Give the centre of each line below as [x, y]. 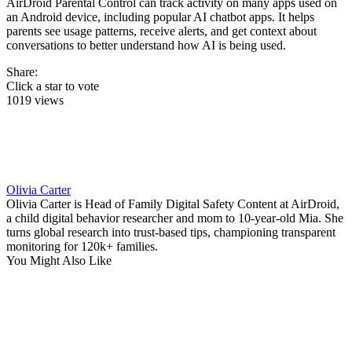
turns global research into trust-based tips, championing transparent [171, 232]
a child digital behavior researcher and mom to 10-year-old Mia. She [175, 218]
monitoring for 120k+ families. [82, 246]
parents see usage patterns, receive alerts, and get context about [161, 31]
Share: [22, 71]
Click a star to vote [53, 86]
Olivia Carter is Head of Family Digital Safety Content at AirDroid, [173, 203]
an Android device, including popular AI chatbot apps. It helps [160, 16]
